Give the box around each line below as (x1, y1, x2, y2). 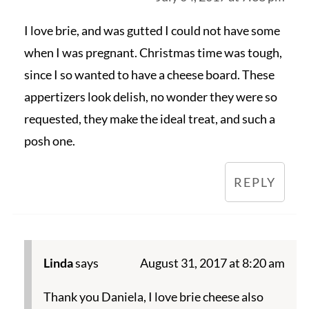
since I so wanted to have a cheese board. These (23, 67, 275, 83)
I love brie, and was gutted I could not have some (23, 23, 280, 39)
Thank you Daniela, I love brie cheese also (43, 289, 263, 305)
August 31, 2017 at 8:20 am (140, 255, 286, 271)
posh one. (23, 133, 75, 149)
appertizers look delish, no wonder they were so (23, 89, 277, 105)
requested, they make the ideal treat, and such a (23, 111, 275, 127)
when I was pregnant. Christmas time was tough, (23, 45, 282, 61)
